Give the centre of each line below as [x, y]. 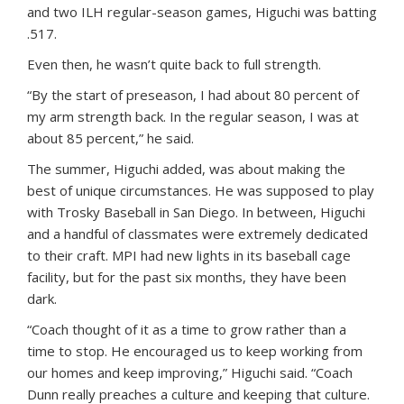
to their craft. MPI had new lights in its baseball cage [189, 256]
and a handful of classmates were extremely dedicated [197, 234]
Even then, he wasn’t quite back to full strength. [174, 64]
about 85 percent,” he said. [110, 138]
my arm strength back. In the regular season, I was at [193, 117]
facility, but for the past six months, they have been [187, 277]
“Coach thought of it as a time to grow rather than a [187, 330]
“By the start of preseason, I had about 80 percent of [193, 95]
